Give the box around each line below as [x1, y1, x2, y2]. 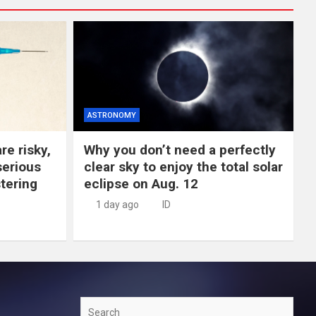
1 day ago [96, 199, 139, 211]
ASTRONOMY [87, 111, 136, 121]
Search [80, 298, 112, 312]
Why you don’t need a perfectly [83, 142, 276, 159]
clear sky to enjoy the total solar [83, 159, 283, 176]
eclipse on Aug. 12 [83, 176, 198, 193]
